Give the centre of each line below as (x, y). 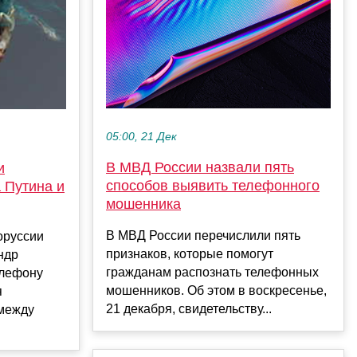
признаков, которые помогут (190, 254)
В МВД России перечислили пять (203, 236)
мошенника (143, 204)
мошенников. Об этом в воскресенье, (216, 291)
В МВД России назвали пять (200, 168)
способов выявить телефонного (213, 186)
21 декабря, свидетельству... (189, 309)
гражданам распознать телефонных (212, 273)
